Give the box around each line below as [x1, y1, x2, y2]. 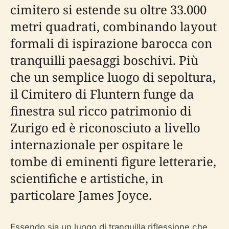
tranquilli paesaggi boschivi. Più [10, 52, 198, 68]
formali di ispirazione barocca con [10, 35, 212, 52]
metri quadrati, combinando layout [10, 18, 217, 35]
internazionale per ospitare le [10, 136, 183, 153]
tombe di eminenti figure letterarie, [10, 153, 216, 170]
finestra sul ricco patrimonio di [10, 102, 192, 119]
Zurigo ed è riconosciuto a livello [10, 119, 200, 136]
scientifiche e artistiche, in [10, 170, 163, 187]
